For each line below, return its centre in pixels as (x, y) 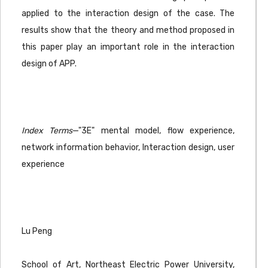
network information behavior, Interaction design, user (128, 147)
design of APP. (49, 64)
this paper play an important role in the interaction (128, 47)
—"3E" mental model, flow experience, (154, 131)
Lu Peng (37, 231)
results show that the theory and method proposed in (128, 30)
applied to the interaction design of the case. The (128, 13)
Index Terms (47, 131)
